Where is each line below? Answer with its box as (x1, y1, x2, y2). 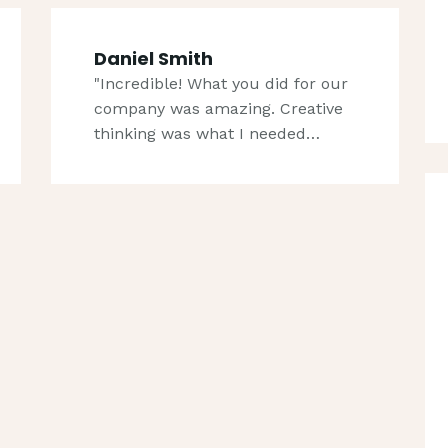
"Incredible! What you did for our (93, 73, 348, 93)
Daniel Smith (93, 45, 213, 71)
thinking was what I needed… (93, 123, 320, 143)
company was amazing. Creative (93, 98, 343, 118)
